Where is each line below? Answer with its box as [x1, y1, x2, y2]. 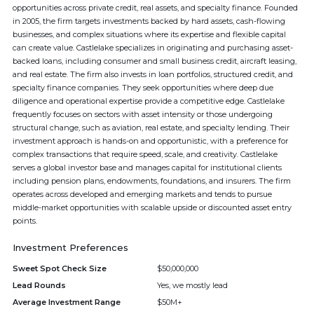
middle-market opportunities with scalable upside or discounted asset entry [13, 203, 292, 212]
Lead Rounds [13, 280, 66, 290]
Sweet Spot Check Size [13, 264, 107, 273]
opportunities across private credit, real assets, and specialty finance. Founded [13, 3, 298, 13]
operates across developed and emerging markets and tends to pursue [13, 189, 272, 199]
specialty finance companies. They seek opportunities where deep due [13, 83, 273, 93]
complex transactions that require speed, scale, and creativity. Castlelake [13, 149, 278, 159]
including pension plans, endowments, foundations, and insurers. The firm [13, 176, 291, 186]
